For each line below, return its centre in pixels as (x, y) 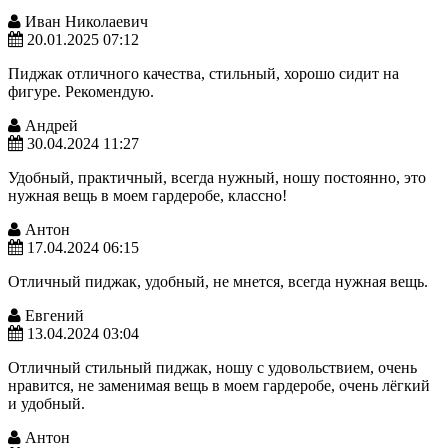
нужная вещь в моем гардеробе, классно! (147, 195)
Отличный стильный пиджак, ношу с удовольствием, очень (212, 367)
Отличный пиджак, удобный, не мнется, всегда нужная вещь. (218, 281)
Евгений (52, 315)
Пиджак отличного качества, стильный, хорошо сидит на (203, 73)
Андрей (49, 125)
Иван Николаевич (84, 21)
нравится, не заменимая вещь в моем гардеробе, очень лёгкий (219, 385)
